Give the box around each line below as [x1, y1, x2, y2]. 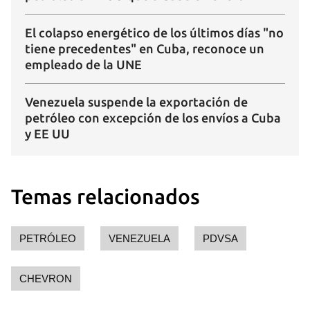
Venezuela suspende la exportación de [25, 95, 248, 109]
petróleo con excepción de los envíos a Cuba [25, 111, 281, 125]
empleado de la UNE [25, 57, 142, 72]
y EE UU [25, 127, 70, 141]
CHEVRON [19, 273, 72, 285]
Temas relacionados [11, 185, 200, 209]
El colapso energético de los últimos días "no [25, 26, 284, 40]
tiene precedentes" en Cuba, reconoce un [25, 42, 264, 56]
